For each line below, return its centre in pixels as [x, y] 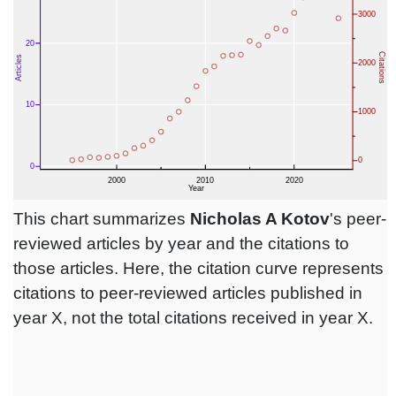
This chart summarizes [102, 219]
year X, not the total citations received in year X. [193, 318]
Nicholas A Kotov [260, 219]
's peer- [358, 219]
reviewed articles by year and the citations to [181, 244]
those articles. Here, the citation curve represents [198, 269]
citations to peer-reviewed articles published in [188, 293]
